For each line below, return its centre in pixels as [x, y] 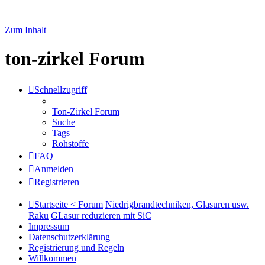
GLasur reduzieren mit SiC [101, 215]
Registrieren [57, 182]
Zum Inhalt [25, 30]
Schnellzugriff [61, 89]
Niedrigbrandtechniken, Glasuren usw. [177, 204]
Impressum [49, 226]
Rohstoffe [70, 143]
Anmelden [54, 169]
